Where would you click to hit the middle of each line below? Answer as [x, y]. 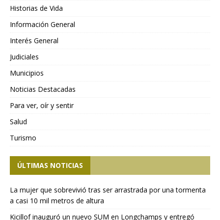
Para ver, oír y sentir [42, 106]
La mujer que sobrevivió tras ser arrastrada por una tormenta [108, 190]
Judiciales [24, 57]
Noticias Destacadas [43, 89]
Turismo [23, 138]
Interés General [34, 41]
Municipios [27, 73]
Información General [42, 25]
